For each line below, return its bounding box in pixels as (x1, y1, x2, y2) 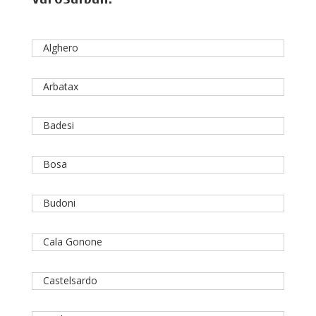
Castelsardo (42, 274, 97, 288)
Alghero (42, 41, 78, 55)
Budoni (42, 196, 75, 210)
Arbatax (42, 80, 78, 94)
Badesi (42, 119, 74, 133)
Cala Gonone (42, 235, 102, 249)
